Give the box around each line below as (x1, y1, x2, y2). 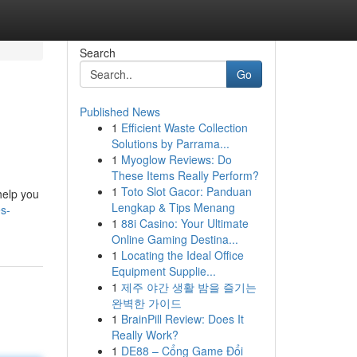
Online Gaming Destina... (111, 231, 238, 247)
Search (79, 45, 116, 61)
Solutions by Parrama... (111, 135, 229, 151)
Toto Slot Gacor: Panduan (120, 183, 252, 199)
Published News (79, 104, 160, 120)
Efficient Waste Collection (120, 120, 248, 135)
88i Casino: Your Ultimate (120, 215, 249, 231)
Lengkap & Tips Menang (111, 199, 235, 215)
